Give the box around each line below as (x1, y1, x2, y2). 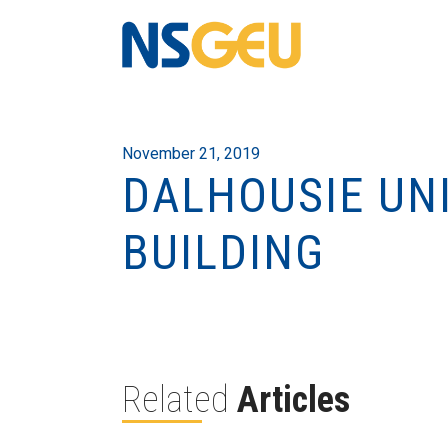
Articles (237, 379, 350, 421)
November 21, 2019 (122, 144, 260, 163)
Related (122, 379, 237, 421)
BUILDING (122, 224, 325, 281)
